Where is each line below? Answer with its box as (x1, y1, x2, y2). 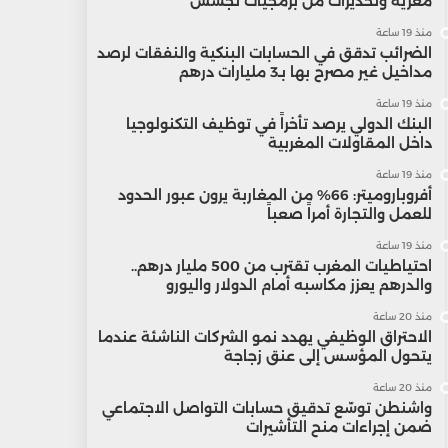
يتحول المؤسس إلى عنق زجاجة (223, 347, 432, 365)
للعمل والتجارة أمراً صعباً (266, 205, 432, 223)
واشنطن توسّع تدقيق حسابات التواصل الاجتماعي (101, 399, 432, 417)
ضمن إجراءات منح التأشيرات (245, 418, 432, 436)
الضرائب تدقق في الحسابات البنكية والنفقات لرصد (96, 44, 432, 62)
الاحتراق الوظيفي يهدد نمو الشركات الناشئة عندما (97, 328, 432, 346)
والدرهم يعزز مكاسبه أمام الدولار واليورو (165, 276, 432, 294)
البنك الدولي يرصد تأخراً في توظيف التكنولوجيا (125, 115, 432, 133)
